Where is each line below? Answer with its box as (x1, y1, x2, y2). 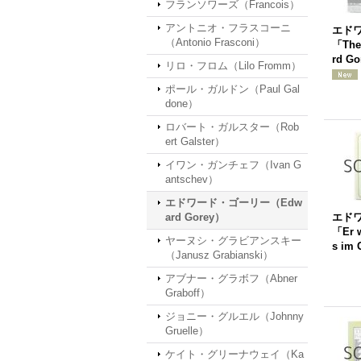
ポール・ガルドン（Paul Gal (165, 83, 300, 95)
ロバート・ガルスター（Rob (165, 121, 299, 133)
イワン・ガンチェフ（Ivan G (165, 159, 301, 171)
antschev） (165, 173, 218, 185)
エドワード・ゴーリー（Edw (165, 197, 302, 209)
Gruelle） (165, 325, 209, 337)
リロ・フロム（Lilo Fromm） (165, 60, 301, 72)
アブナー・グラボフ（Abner (165, 272, 297, 284)
